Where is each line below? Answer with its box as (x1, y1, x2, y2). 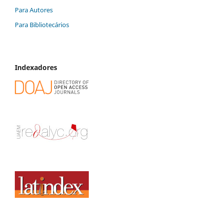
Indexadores (15, 63, 57, 73)
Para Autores (15, 5, 53, 15)
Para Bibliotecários (15, 20, 69, 30)
